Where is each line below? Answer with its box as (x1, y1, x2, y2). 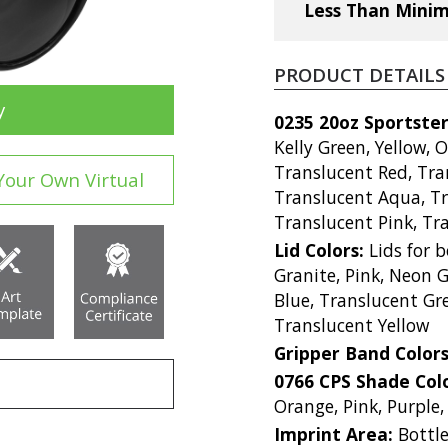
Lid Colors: (274, 237, 369, 262)
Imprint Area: (274, 421, 398, 446)
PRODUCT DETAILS (274, 61, 445, 87)
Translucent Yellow (274, 312, 429, 337)
